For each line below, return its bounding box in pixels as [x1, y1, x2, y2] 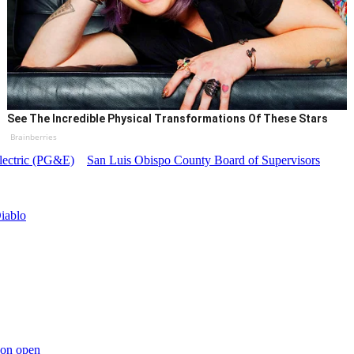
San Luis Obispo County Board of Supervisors [87, 153, 320, 168]
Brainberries [10, 131, 58, 143]
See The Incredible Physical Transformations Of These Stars [7, 112, 329, 126]
